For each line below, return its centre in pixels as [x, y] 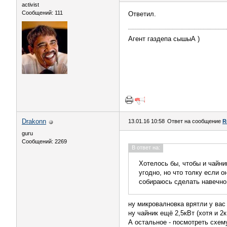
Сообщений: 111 [42, 13]
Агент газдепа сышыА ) [164, 39]
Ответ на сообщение [195, 121]
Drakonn [34, 121]
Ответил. [142, 14]
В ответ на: [146, 147]
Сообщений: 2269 [44, 141]
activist [30, 5]
